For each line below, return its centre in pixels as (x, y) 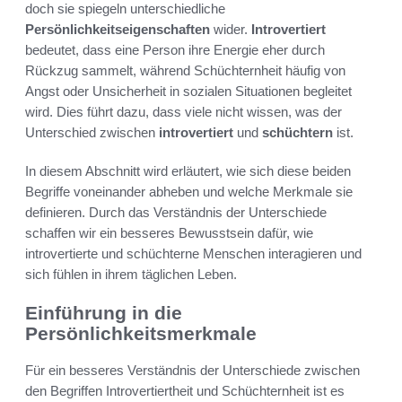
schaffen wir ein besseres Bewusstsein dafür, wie (169, 233)
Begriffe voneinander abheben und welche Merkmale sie (189, 192)
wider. (231, 30)
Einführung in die (104, 313)
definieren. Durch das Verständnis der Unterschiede (176, 213)
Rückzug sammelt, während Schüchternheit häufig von (185, 71)
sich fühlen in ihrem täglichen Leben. (131, 275)
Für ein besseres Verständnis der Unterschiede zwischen (192, 370)
